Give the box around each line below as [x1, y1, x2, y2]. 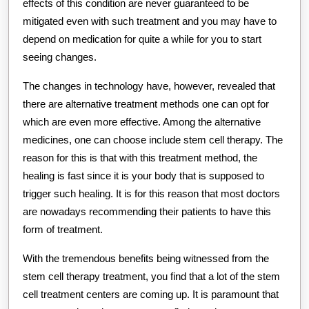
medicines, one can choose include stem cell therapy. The [23, 133, 283, 146]
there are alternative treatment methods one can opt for [23, 97, 269, 110]
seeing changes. [23, 50, 97, 63]
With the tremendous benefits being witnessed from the [23, 252, 269, 264]
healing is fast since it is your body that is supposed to [23, 169, 264, 181]
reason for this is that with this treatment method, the [23, 151, 257, 163]
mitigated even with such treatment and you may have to [23, 14, 277, 27]
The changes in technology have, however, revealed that [23, 79, 275, 92]
